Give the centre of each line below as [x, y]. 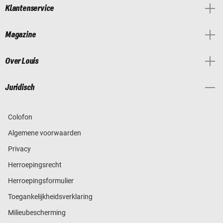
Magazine [20, 35]
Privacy [19, 149]
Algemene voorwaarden [45, 133]
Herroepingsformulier [41, 181]
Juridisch [20, 88]
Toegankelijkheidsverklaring [50, 197]
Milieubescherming [37, 213]
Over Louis [22, 61]
